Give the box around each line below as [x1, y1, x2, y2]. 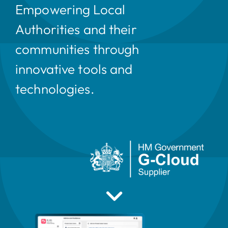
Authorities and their [15, 21, 137, 38]
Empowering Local [15, 1, 126, 18]
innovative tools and [15, 61, 133, 77]
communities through [15, 41, 139, 58]
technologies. [15, 80, 95, 97]
